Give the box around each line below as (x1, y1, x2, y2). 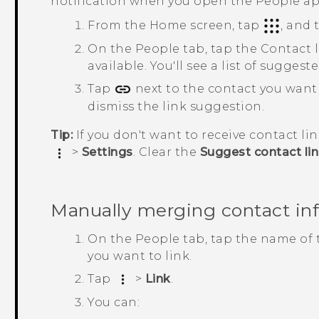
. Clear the (132, 145, 200, 159)
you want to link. (88, 249, 192, 263)
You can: (88, 296, 140, 310)
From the (88, 18, 150, 32)
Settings (81, 145, 133, 159)
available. (88, 58, 150, 73)
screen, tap (187, 18, 263, 32)
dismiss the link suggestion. (88, 100, 265, 114)
